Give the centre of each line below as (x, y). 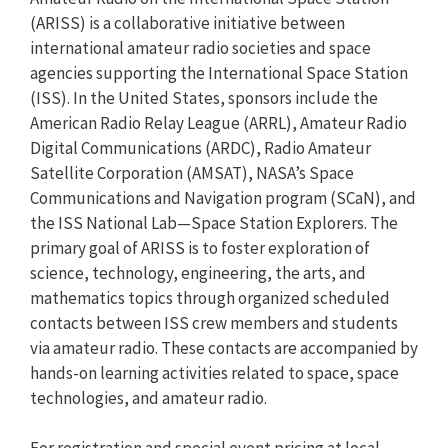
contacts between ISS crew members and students (214, 322)
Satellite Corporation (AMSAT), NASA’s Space (192, 172)
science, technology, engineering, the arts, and (198, 272)
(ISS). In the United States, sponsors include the (204, 97)
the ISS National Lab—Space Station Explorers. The (214, 222)
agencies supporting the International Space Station (219, 72)
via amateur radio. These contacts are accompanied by (224, 347)
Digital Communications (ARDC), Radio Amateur (200, 147)
